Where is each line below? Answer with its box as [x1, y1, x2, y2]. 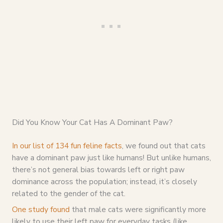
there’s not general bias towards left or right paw [11, 164, 185, 175]
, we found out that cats [121, 140, 206, 151]
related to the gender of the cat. [11, 188, 125, 199]
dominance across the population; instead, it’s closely [11, 176, 197, 187]
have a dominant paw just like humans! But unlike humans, [11, 152, 211, 163]
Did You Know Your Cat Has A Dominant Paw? [11, 116, 173, 127]
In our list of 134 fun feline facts [11, 140, 122, 151]
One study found [11, 204, 70, 215]
